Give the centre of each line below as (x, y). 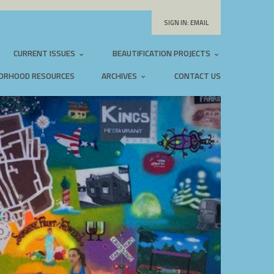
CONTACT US (198, 76)
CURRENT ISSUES (45, 53)
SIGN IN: (176, 23)
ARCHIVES (120, 76)
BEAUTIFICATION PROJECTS (162, 53)
